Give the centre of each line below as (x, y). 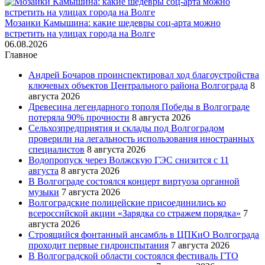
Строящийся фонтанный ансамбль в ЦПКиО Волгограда (144, 234)
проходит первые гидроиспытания (98, 245)
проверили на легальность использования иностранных (141, 138)
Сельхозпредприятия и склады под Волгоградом (126, 128)
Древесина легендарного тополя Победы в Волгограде (139, 106)
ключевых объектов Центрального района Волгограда (138, 85)
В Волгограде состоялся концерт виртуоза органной (134, 181)
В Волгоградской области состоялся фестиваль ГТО (133, 256)
